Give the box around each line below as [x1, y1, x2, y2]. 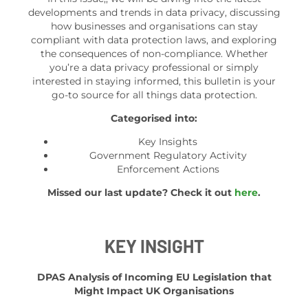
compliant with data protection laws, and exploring [31, 33, 277, 46]
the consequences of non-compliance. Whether [40, 47, 268, 60]
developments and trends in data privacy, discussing [27, 5, 280, 19]
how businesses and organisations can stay [50, 19, 258, 32]
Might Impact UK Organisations [74, 284, 234, 297]
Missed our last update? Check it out [47, 186, 234, 199]
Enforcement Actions [116, 162, 219, 175]
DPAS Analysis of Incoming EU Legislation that [36, 270, 272, 283]
